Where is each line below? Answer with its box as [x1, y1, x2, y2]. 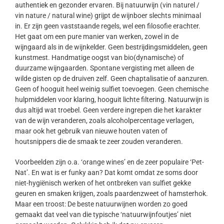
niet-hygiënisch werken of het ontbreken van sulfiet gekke [14, 179, 191, 187]
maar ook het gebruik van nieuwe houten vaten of [14, 127, 167, 135]
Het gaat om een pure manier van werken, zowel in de [14, 32, 178, 41]
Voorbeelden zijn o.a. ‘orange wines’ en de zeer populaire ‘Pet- [14, 158, 204, 166]
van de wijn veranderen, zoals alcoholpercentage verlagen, [14, 116, 194, 125]
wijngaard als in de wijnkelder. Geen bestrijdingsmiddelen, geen [14, 43, 207, 51]
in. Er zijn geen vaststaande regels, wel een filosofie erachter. [14, 22, 200, 30]
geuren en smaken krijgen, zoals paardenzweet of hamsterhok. [14, 189, 208, 198]
